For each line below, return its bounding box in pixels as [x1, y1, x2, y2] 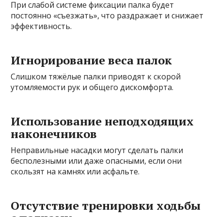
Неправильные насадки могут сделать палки [11, 145, 184, 156]
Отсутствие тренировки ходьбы [11, 198, 201, 214]
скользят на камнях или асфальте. [11, 166, 140, 177]
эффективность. [11, 21, 72, 32]
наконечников [11, 126, 97, 142]
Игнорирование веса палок [11, 52, 172, 68]
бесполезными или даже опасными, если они [11, 155, 182, 167]
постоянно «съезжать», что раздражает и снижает [11, 10, 204, 21]
